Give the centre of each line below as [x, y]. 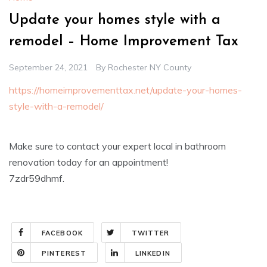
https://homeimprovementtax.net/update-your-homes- [125, 90]
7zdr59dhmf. [37, 178]
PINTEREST [64, 254]
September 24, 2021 [48, 68]
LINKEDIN [153, 254]
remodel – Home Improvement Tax [124, 42]
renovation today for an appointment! [89, 162]
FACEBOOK [62, 233]
